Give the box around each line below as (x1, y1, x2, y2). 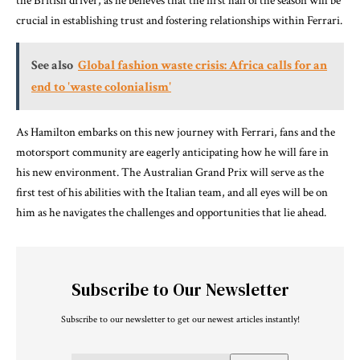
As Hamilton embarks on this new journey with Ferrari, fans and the (16, 124, 335, 140)
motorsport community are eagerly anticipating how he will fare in (16, 144, 329, 160)
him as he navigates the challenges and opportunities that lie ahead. (16, 204, 326, 220)
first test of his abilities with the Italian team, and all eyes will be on (16, 184, 328, 200)
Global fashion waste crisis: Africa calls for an (78, 56, 327, 74)
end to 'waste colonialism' (31, 78, 171, 96)
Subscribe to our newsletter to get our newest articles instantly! (60, 313, 300, 325)
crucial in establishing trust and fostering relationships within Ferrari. (16, 12, 342, 28)
